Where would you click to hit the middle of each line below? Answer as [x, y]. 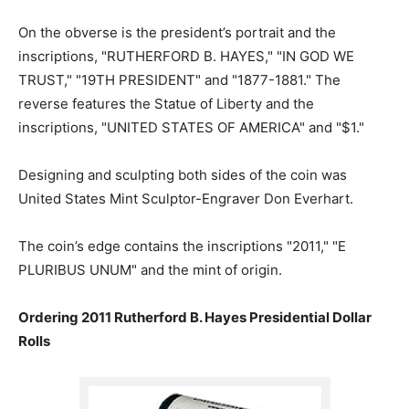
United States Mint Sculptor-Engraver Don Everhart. [186, 198]
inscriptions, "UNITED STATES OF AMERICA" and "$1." [191, 127]
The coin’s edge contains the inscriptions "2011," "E [182, 246]
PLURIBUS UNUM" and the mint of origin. [150, 269]
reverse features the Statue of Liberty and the [166, 103]
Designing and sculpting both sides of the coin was [183, 174]
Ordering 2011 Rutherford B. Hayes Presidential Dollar [195, 317]
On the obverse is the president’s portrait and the [177, 32]
